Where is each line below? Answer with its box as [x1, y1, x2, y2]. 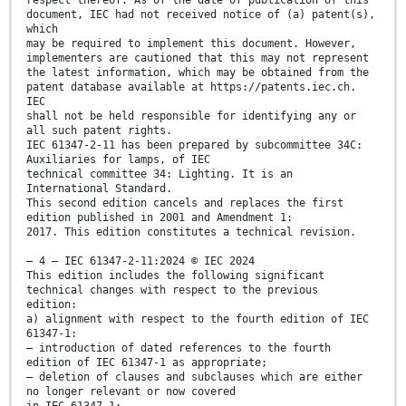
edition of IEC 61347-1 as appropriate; [26, 356, 267, 370]
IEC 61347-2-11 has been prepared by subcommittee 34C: [26, 139, 362, 152]
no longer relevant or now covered [26, 385, 236, 399]
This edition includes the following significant [26, 269, 324, 283]
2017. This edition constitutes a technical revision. [26, 226, 356, 239]
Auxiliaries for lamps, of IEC [26, 153, 210, 167]
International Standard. [26, 182, 172, 196]
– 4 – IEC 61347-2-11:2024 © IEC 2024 [26, 255, 255, 268]
